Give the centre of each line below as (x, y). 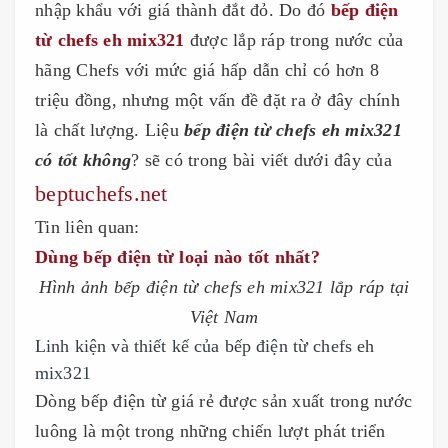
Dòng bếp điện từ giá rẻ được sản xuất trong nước (223, 400)
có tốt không (83, 159)
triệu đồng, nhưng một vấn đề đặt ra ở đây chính (217, 99)
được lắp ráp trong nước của (294, 39)
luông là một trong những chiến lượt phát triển (210, 430)
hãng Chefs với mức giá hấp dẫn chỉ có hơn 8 (207, 69)
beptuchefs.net (101, 193)
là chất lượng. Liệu (109, 129)
